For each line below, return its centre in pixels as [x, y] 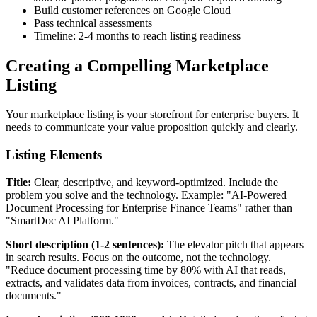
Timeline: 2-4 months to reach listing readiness [137, 35]
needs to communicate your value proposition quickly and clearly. [152, 127]
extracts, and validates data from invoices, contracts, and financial [151, 282]
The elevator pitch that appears [234, 244]
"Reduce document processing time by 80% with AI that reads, [146, 270]
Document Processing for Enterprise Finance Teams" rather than [149, 207]
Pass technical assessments [93, 23]
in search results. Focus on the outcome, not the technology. [138, 257]
